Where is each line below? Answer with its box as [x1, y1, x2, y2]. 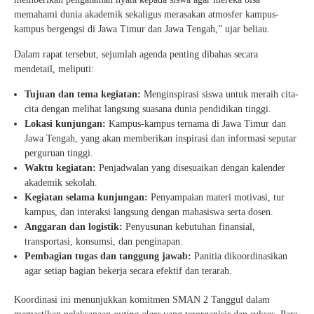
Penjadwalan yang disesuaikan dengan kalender [96, 163, 285, 174]
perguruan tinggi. [25, 148, 93, 159]
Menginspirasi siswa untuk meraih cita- [141, 89, 299, 100]
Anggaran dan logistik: [25, 221, 123, 233]
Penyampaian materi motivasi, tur [148, 192, 285, 203]
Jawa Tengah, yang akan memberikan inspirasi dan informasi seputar [25, 133, 296, 144]
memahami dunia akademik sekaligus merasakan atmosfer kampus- [14, 9, 279, 20]
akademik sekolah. [25, 177, 97, 189]
